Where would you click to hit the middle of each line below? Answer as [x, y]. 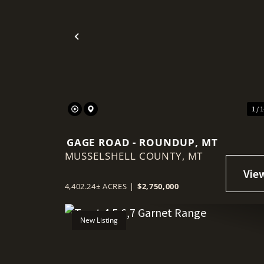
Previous [102, 46]
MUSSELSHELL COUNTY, [126, 156]
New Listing [99, 220]
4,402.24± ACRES [96, 186]
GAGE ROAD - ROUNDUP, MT [142, 142]
